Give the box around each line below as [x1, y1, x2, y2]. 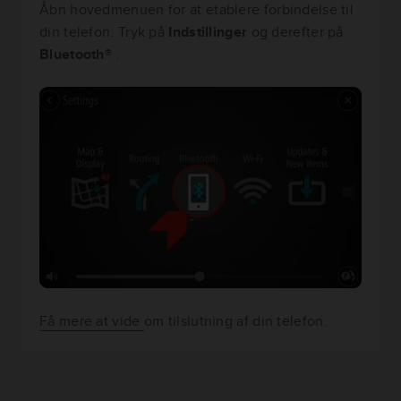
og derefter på [251, 21, 344, 43]
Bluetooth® [39, 44, 116, 65]
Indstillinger [168, 21, 252, 43]
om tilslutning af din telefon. [143, 311, 328, 332]
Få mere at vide [39, 311, 144, 332]
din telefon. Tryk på [39, 21, 169, 43]
